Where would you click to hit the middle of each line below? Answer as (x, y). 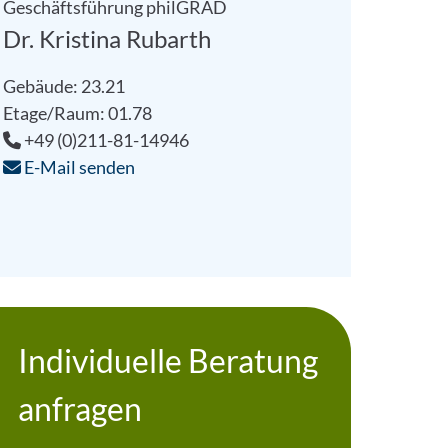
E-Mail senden (77, 167)
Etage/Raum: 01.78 (77, 113)
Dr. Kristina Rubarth (106, 38)
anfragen (79, 408)
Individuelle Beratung (167, 360)
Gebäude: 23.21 (63, 86)
